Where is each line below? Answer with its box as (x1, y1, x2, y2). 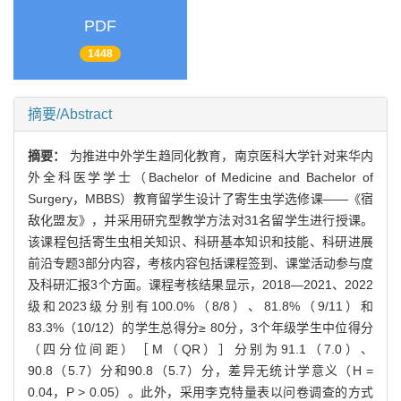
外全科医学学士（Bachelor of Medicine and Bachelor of (28, 169, 373, 184)
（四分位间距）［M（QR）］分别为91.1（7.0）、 (28, 341, 373, 356)
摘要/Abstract (28, 106, 112, 122)
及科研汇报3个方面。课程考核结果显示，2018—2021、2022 (28, 277, 373, 292)
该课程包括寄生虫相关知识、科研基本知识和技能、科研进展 (28, 234, 373, 249)
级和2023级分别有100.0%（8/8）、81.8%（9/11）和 (28, 298, 373, 313)
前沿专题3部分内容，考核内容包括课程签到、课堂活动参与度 (28, 255, 373, 270)
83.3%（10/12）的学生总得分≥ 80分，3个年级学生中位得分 (28, 320, 373, 335)
